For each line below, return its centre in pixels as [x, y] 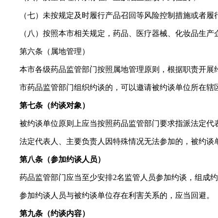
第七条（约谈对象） [54, 105]
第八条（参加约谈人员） [62, 159]
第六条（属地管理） [54, 51]
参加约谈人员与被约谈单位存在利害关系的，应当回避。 [117, 195]
